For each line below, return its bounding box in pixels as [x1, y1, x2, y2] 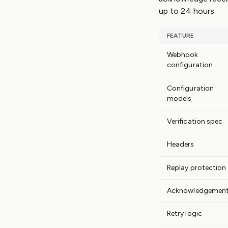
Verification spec [167, 117, 223, 126]
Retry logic [167, 209, 202, 218]
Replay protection [167, 163, 226, 172]
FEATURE [167, 32, 194, 39]
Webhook [167, 50, 198, 59]
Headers [167, 140, 194, 149]
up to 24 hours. [159, 6, 216, 16]
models [167, 94, 192, 103]
